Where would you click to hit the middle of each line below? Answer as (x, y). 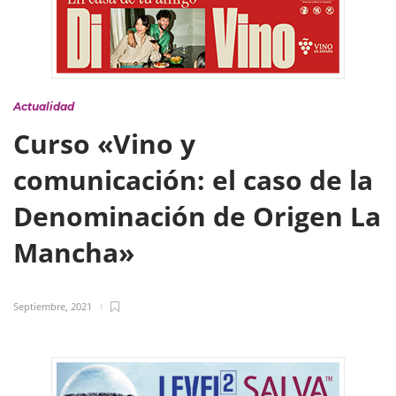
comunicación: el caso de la (193, 180)
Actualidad (44, 107)
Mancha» (77, 252)
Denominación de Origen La (197, 216)
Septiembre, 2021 (53, 306)
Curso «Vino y (104, 144)
